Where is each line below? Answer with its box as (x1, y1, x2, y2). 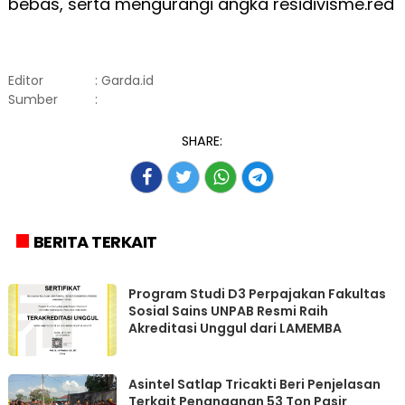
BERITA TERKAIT (33, 231, 157, 254)
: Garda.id (94, 71, 154, 90)
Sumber (7, 90, 58, 109)
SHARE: (182, 132, 223, 151)
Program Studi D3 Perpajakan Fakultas (128, 285, 387, 304)
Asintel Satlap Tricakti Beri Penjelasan (128, 375, 381, 394)
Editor (7, 71, 43, 90)
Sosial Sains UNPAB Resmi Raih (128, 302, 329, 321)
